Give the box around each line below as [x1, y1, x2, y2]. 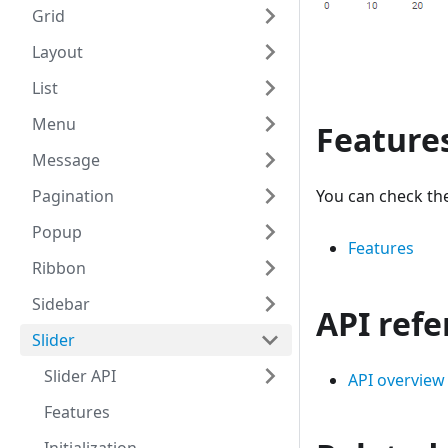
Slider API [44, 365, 116, 387]
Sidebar [32, 293, 90, 315]
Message [32, 149, 100, 171]
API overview [348, 369, 445, 392]
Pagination [32, 185, 114, 207]
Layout [32, 41, 83, 63]
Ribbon [32, 257, 86, 279]
